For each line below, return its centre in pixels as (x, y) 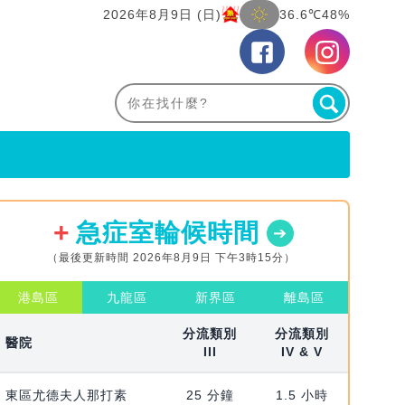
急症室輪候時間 (167, 233)
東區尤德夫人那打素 (66, 396)
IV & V (302, 352)
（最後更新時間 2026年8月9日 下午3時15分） (171, 258)
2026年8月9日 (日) (162, 14)
